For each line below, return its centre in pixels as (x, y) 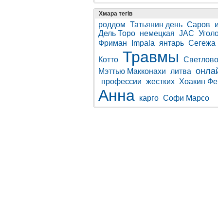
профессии (121, 82)
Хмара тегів (116, 14)
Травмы (151, 57)
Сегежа (202, 43)
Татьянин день (156, 25)
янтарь (172, 43)
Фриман (113, 43)
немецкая (157, 33)
